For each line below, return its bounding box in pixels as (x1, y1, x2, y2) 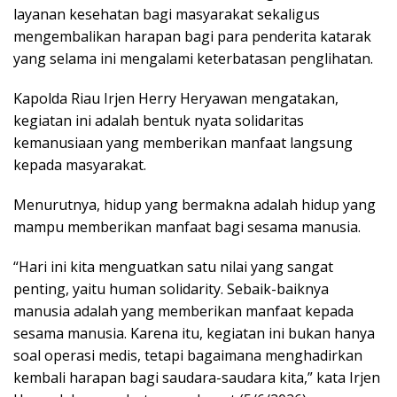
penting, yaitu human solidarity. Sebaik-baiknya (13, 278, 329, 299)
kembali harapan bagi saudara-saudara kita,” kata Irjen (13, 367, 380, 387)
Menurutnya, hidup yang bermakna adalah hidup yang (13, 194, 376, 214)
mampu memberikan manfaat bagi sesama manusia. (13, 216, 361, 237)
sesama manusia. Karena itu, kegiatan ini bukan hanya (13, 323, 375, 343)
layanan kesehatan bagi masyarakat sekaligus (13, 4, 320, 24)
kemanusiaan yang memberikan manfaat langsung (13, 132, 353, 152)
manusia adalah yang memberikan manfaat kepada (13, 300, 354, 321)
